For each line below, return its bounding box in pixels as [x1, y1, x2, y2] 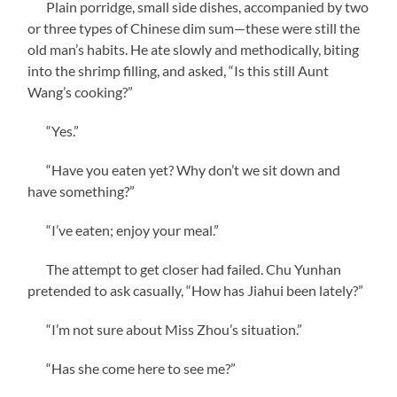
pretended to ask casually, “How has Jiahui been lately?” [27, 281, 364, 299]
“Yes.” [27, 121, 80, 139]
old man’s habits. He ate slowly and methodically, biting [27, 40, 360, 58]
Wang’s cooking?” [27, 82, 134, 100]
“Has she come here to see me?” [27, 359, 237, 377]
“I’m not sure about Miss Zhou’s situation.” [27, 320, 303, 338]
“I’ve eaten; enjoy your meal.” [27, 221, 220, 238]
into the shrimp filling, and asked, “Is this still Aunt [27, 61, 330, 79]
